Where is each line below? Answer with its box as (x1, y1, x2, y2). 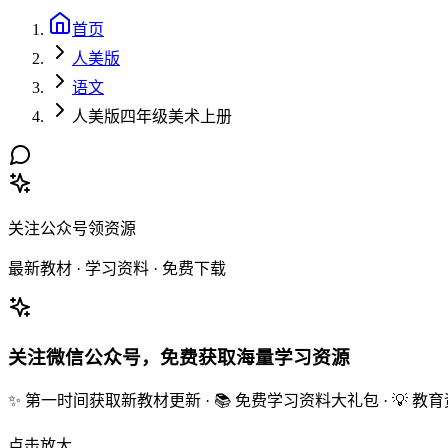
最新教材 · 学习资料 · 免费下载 (8, 260, 226, 277)
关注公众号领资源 (8, 220, 136, 237)
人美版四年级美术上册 (72, 108, 232, 125)
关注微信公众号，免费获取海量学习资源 (8, 346, 350, 368)
